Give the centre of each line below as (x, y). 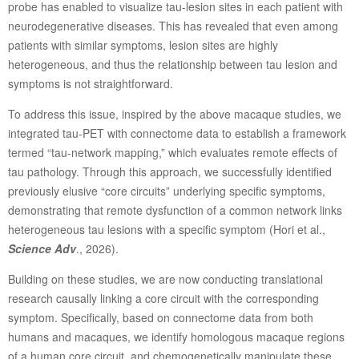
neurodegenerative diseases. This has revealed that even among (173, 25)
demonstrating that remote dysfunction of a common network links (175, 210)
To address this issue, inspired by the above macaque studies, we (174, 113)
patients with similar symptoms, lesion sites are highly (143, 44)
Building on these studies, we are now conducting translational (165, 278)
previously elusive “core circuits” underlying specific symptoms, (166, 190)
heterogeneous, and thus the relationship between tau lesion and (172, 64)
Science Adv (42, 248)
